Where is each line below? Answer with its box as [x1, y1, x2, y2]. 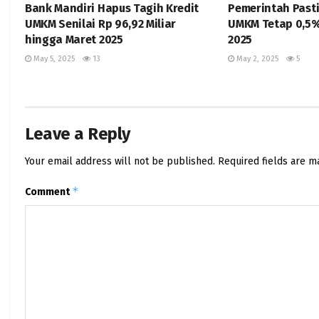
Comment [25, 186, 72, 199]
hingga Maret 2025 [25, 33, 123, 47]
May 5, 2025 [31, 54, 75, 64]
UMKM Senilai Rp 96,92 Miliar [25, 17, 177, 31]
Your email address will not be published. [25, 155, 215, 168]
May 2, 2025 [234, 54, 279, 64]
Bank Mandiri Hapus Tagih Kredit [25, 1, 199, 16]
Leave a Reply [25, 124, 130, 145]
